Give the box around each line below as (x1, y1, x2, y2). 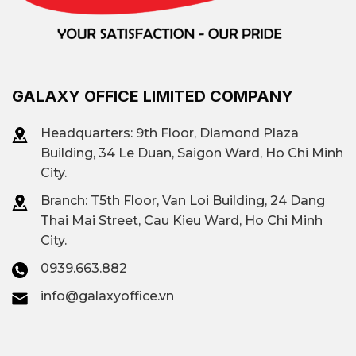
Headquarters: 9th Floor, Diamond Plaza (41, 125, 299, 141)
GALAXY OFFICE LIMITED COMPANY (12, 87, 293, 106)
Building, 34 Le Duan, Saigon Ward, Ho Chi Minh (41, 145, 343, 161)
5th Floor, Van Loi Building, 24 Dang (99, 192, 325, 208)
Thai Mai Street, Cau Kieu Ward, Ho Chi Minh (41, 212, 323, 228)
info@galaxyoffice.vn (41, 288, 174, 304)
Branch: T (41, 192, 99, 208)
